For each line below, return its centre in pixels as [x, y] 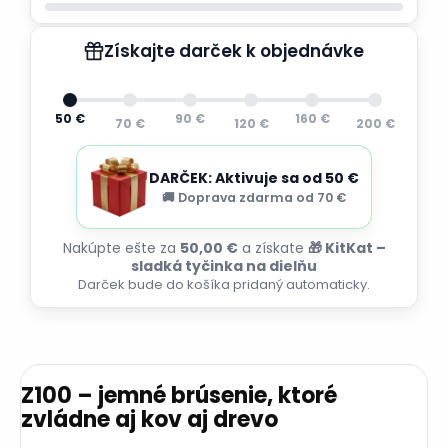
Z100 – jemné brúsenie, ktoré [179, 395]
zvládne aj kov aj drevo [149, 419]
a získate [272, 248]
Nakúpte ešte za [121, 248]
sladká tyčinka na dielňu [224, 266]
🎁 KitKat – [346, 248]
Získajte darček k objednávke [234, 51]
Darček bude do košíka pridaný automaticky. [224, 285]
